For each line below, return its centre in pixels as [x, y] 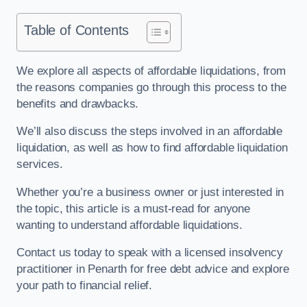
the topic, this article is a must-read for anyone [133, 208]
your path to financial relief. [85, 286]
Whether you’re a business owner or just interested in [150, 192]
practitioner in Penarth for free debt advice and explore [153, 269]
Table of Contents [77, 30]
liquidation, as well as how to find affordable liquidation [152, 148]
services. [41, 164]
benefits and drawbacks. [79, 103]
